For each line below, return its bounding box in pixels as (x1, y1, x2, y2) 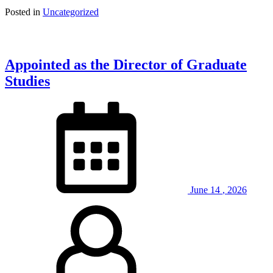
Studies (5, 73, 50, 89)
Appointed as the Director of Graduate (5, 56, 247, 73)
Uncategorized (43, 6, 99, 17)
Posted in (5, 6, 43, 17)
